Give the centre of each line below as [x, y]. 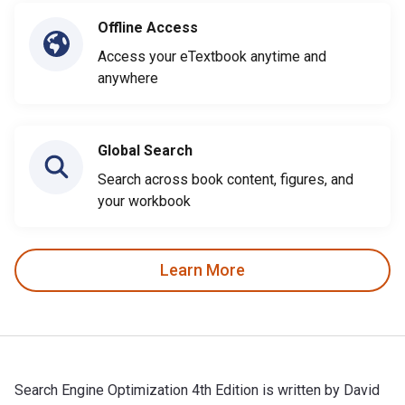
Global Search [145, 150]
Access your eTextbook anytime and [212, 56]
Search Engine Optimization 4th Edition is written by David [197, 390]
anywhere [128, 78]
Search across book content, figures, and [226, 179]
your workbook [144, 201]
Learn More [202, 270]
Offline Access [148, 27]
